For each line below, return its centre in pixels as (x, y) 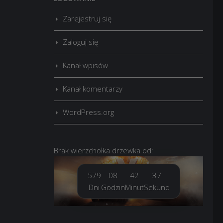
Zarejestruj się (87, 18)
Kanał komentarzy (93, 88)
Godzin (113, 187)
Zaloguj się (80, 42)
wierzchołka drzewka (106, 150)
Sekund (157, 187)
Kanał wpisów (85, 65)
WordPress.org (88, 112)
